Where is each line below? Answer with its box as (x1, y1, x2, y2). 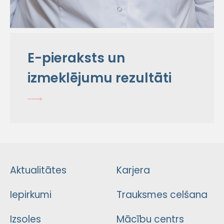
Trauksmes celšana (116, 188, 207, 201)
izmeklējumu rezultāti (27, 69, 171, 87)
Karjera (116, 164, 150, 176)
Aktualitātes (10, 164, 66, 176)
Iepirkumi (10, 188, 51, 201)
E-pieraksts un (27, 49, 125, 67)
